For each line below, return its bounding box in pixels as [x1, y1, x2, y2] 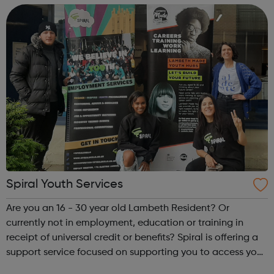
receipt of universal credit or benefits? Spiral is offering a [6, 233, 258, 243]
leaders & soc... [6, 4, 74, 14]
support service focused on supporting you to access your [6, 248, 265, 258]
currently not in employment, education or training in [6, 218, 243, 229]
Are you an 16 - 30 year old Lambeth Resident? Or [6, 204, 229, 214]
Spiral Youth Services [6, 179, 123, 191]
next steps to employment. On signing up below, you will [6, 262, 259, 273]
